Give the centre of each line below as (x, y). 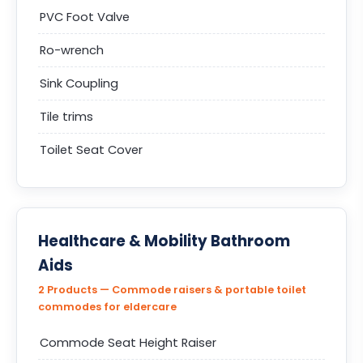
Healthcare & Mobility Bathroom (164, 241)
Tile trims (66, 117)
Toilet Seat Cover (91, 150)
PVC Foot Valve (85, 17)
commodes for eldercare (107, 307)
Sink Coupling (79, 83)
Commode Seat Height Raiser (128, 343)
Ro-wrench (72, 50)
